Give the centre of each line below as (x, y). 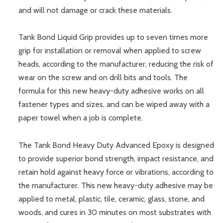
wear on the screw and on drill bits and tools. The (103, 78)
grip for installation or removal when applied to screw (110, 51)
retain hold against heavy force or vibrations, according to (116, 172)
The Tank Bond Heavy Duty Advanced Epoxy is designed (116, 145)
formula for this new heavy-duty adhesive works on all (111, 91)
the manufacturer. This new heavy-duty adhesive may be (116, 185)
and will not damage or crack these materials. (96, 10)
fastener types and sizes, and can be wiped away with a (114, 105)
